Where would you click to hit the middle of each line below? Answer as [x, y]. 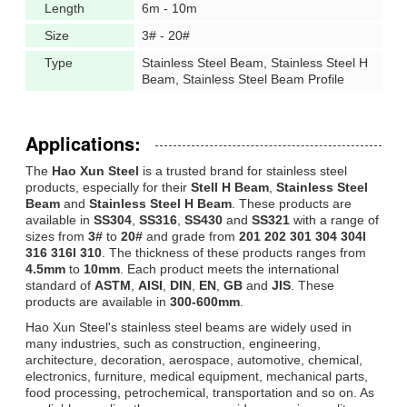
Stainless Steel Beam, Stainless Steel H [255, 62]
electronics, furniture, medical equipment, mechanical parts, [197, 376]
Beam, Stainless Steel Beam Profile [243, 79]
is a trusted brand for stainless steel [243, 170]
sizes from [57, 236]
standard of [60, 285]
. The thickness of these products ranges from [234, 252]
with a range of [334, 219]
